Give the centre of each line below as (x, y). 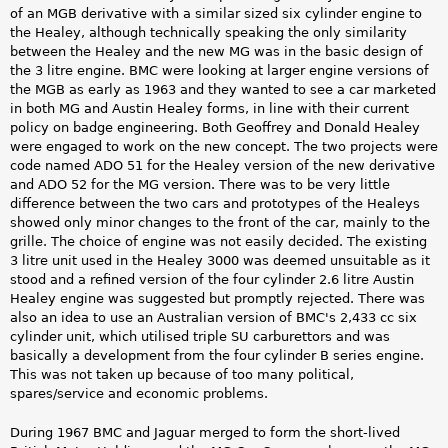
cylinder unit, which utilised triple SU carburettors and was (200, 337)
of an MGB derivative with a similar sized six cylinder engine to (216, 14)
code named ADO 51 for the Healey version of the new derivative (222, 166)
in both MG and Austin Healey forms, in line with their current (209, 109)
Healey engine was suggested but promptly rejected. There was (217, 299)
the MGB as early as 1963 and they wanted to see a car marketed (223, 90)
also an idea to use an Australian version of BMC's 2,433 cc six (213, 318)
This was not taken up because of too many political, (182, 375)
